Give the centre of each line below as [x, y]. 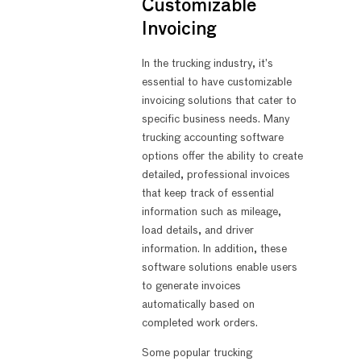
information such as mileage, [211, 212]
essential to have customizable [216, 82]
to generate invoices [191, 286]
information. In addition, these [214, 249]
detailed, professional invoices [216, 174]
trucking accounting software [212, 137]
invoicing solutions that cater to [219, 100]
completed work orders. [199, 323]
